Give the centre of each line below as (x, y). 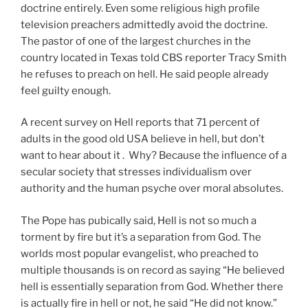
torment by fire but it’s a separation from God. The (141, 237)
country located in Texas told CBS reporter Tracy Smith (154, 57)
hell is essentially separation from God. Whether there (152, 286)
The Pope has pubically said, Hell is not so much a (139, 220)
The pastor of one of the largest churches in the (136, 41)
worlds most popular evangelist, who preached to (140, 253)
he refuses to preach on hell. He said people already (145, 74)
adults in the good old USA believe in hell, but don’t (143, 139)
